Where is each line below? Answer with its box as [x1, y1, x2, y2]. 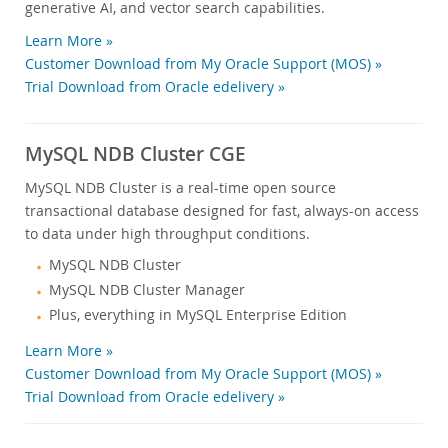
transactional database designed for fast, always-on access [25, 201, 419, 221]
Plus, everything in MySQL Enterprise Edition [49, 306, 347, 325]
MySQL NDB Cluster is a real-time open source [25, 178, 336, 198]
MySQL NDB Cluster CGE [25, 141, 246, 168]
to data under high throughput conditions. [25, 224, 310, 244]
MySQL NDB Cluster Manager [49, 281, 245, 300]
